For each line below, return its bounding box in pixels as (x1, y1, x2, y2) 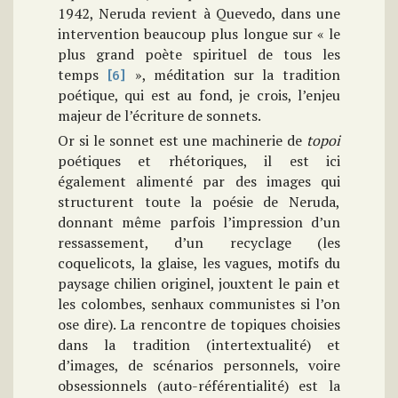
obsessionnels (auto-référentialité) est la (58, 376, 340, 396)
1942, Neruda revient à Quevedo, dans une (58, 4, 340, 24)
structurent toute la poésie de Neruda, (58, 192, 340, 212)
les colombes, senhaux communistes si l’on (58, 294, 340, 314)
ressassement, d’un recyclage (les (58, 233, 340, 253)
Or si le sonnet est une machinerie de (58, 131, 306, 151)
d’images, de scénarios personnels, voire (58, 355, 340, 376)
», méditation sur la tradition (126, 65, 341, 85)
